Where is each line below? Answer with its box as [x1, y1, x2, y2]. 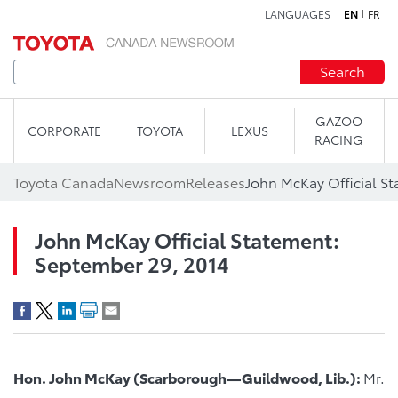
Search [320, 60, 365, 81]
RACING [314, 131, 364, 148]
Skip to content [148, 12, 250, 32]
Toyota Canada [13, 171, 114, 192]
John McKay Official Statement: [35, 225, 339, 254]
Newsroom [114, 171, 186, 192]
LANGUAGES [265, 6, 330, 21]
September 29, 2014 [35, 249, 229, 278]
